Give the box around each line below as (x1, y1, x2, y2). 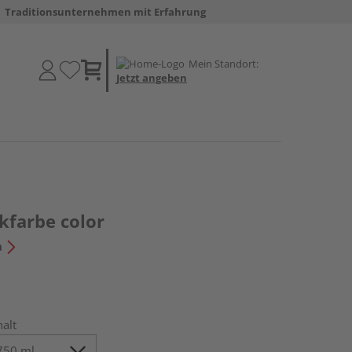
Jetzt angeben (116, 70, 187, 85)
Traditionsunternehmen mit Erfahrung (4, 5, 206, 19)
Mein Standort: (189, 56, 258, 71)
